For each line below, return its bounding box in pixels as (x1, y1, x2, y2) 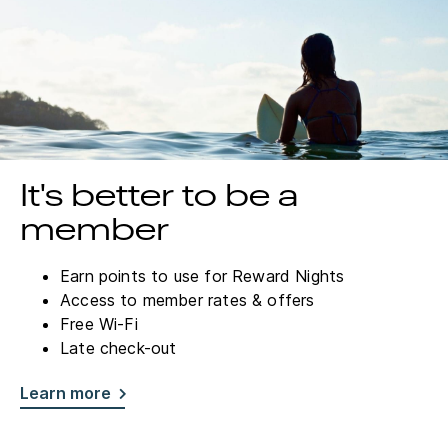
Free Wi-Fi (60, 314, 138, 335)
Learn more (20, 383, 111, 404)
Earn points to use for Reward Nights (60, 266, 345, 287)
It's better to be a (20, 182, 298, 213)
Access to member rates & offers (60, 290, 315, 311)
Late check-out (60, 338, 182, 359)
